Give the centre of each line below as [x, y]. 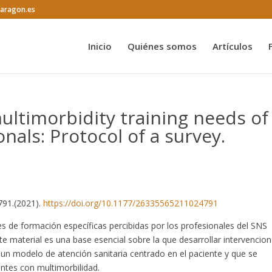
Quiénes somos [162, 46]
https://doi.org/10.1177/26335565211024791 [131, 203]
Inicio [100, 46]
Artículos [232, 46]
